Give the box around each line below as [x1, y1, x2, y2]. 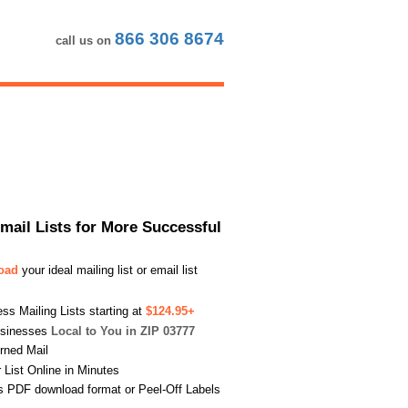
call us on [56, 34, 115, 47]
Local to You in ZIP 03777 [51, 323, 195, 338]
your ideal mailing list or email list [18, 263, 198, 277]
